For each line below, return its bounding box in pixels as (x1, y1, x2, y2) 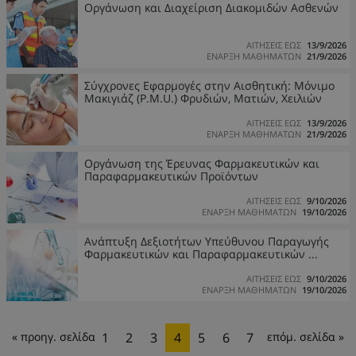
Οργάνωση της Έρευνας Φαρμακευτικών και (84, 156, 319, 171)
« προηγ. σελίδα (12, 329, 96, 344)
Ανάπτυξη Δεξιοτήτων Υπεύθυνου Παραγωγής (84, 234, 329, 249)
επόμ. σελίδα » (266, 329, 344, 344)
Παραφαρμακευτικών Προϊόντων (84, 168, 258, 184)
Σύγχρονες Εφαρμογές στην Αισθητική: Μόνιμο (84, 78, 335, 93)
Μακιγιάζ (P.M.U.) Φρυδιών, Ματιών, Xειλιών (84, 91, 322, 106)
